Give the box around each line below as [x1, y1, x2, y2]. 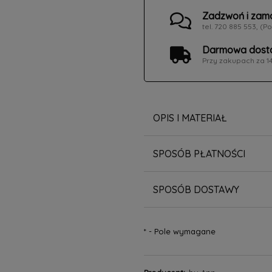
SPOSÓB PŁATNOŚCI [152, 147, 245, 160]
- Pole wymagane [146, 226, 216, 236]
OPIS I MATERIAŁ [152, 111, 227, 124]
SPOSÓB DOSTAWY [152, 183, 239, 195]
